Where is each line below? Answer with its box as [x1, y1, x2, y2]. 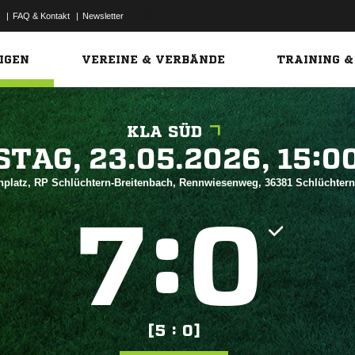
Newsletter [82, 11, 124, 21]
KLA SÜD [127, 124, 202, 140]
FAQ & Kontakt [13, 11, 70, 21]
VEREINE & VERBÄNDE [82, 54, 226, 65]
